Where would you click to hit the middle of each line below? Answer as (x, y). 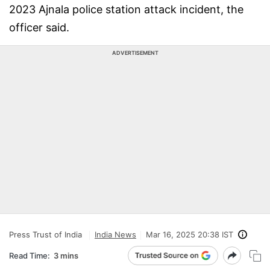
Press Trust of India (46, 234)
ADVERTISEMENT (135, 53)
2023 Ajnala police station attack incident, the (126, 9)
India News (115, 234)
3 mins (66, 255)
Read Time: (30, 255)
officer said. (39, 27)
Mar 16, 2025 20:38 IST (190, 234)
